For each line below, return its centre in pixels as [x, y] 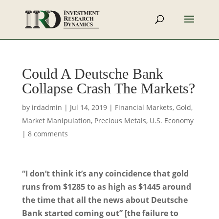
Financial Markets [143, 107]
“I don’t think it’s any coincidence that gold [105, 174]
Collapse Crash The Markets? [108, 88]
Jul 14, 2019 [88, 107]
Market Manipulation [56, 120]
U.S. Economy [171, 120]
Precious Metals [120, 120]
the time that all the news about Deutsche [105, 200]
